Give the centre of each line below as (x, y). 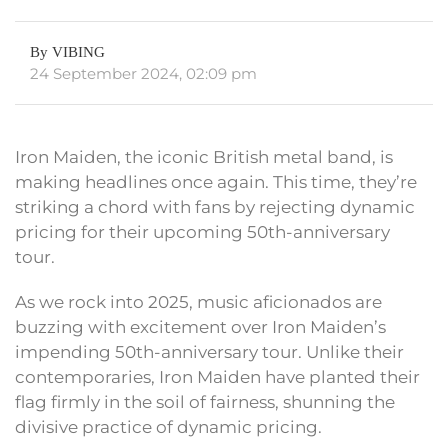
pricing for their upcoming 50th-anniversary (202, 232)
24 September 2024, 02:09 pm (143, 74)
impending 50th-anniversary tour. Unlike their (209, 352)
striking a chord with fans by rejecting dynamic (215, 207)
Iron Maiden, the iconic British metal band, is (204, 157)
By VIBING (67, 52)
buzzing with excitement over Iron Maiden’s (200, 327)
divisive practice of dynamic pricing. (168, 427)
